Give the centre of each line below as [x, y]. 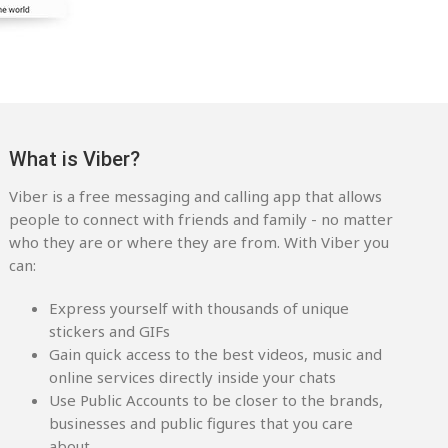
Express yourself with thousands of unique [199, 307]
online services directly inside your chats [193, 376]
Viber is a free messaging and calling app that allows [196, 195]
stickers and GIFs [110, 330]
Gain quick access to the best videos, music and [216, 353]
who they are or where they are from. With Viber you [199, 241]
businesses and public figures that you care [201, 422]
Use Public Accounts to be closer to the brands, [216, 399]
